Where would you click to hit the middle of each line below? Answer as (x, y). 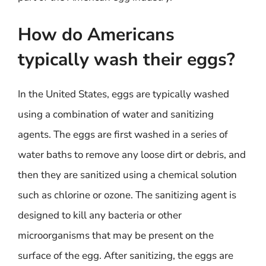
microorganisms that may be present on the (116, 235)
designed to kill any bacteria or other (100, 215)
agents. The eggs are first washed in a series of (123, 134)
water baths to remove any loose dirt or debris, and (132, 155)
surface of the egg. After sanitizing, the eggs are (126, 256)
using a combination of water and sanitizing (116, 114)
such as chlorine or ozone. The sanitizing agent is (127, 195)
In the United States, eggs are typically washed (123, 94)
